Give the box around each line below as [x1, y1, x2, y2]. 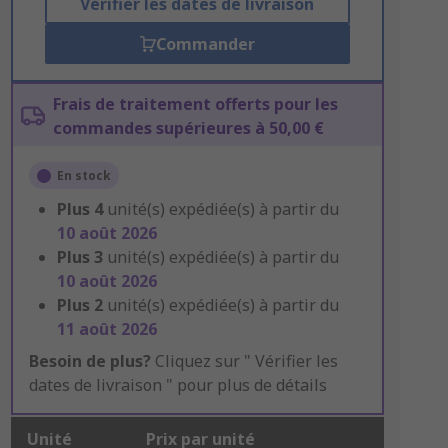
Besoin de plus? [28, 350, 151, 372]
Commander [155, 33, 255, 55]
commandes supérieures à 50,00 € [52, 117, 324, 139]
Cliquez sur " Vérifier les [150, 350, 338, 372]
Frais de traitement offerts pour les [52, 93, 338, 115]
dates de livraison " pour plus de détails [28, 374, 327, 396]
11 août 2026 [56, 318, 157, 340]
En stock [56, 167, 111, 184]
